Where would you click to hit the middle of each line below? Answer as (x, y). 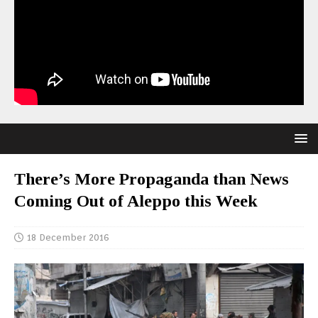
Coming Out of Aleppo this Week (136, 201)
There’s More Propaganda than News (152, 179)
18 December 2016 (68, 237)
